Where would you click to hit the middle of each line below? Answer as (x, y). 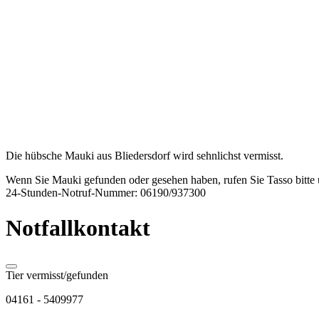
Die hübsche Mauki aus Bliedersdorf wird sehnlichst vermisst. (145, 156)
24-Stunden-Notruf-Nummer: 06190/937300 (106, 193)
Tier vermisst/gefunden (57, 276)
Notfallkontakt (78, 228)
